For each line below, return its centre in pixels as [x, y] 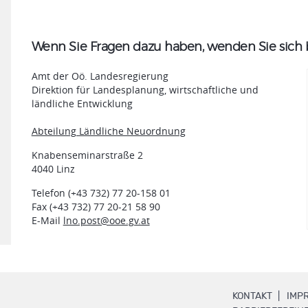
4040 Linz [53, 168]
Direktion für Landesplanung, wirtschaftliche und [145, 89]
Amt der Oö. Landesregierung [100, 76]
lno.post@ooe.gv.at [106, 220]
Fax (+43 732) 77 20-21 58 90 [96, 206]
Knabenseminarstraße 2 [87, 155]
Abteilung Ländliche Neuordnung [108, 131]
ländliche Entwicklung [82, 103]
